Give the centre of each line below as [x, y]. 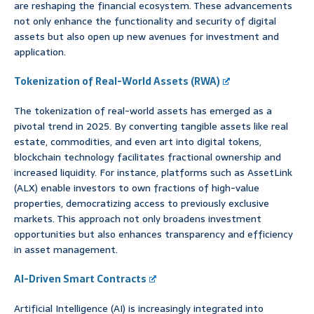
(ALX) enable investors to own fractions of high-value [137, 188]
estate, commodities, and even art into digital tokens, [138, 142]
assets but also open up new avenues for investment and [146, 37]
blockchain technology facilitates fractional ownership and [148, 157]
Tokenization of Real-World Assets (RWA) [117, 82]
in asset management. [66, 250]
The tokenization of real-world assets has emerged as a [143, 111]
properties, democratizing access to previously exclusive [142, 204]
